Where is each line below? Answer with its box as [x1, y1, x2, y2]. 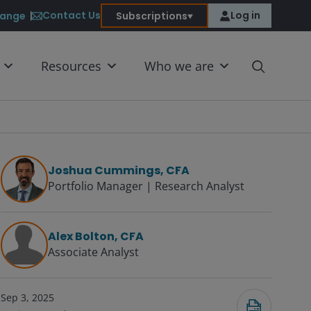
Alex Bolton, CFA [48, 228, 144, 244]
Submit [16, 194, 56, 210]
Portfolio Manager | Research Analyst [48, 178, 244, 194]
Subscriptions [116, 8, 187, 23]
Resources [41, 58, 101, 74]
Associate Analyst [48, 244, 139, 260]
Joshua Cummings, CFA [48, 162, 190, 178]
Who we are [144, 58, 214, 74]
